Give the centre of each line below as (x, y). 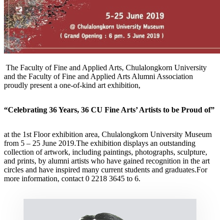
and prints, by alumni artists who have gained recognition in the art (107, 161)
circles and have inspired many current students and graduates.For (106, 169)
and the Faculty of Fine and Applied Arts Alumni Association (98, 76)
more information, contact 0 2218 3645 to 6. (73, 178)
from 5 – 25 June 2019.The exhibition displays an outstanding (100, 143)
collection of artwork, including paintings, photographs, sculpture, (106, 152)
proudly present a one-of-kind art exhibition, (72, 85)
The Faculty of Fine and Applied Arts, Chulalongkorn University (105, 67)
